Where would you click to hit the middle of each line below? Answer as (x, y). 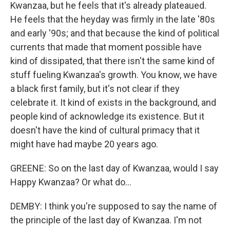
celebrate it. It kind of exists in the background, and (113, 103)
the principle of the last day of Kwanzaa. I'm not (106, 220)
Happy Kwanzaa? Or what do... (71, 182)
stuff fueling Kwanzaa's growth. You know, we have (114, 75)
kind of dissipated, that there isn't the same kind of (113, 61)
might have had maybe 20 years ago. (84, 144)
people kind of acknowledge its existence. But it (107, 117)
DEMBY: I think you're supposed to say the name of (114, 206)
